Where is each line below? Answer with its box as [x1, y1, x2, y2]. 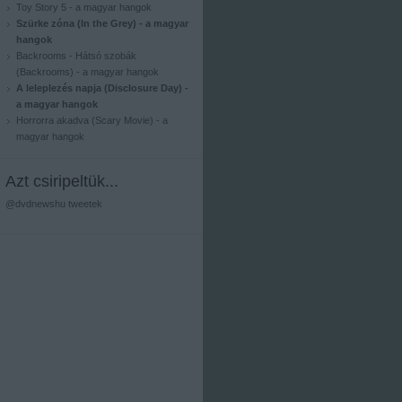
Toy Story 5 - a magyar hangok [16, 2, 152, 13]
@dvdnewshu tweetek [5, 198, 102, 209]
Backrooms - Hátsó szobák [16, 50, 136, 61]
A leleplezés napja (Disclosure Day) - [16, 83, 188, 93]
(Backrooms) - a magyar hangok [16, 66, 159, 77]
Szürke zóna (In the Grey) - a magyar [16, 18, 188, 29]
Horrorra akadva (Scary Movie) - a [16, 115, 168, 126]
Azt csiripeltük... [5, 172, 118, 190]
